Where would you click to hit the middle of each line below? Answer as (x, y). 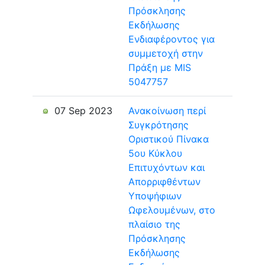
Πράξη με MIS (160, 67)
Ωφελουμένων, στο (172, 210)
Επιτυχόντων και (167, 167)
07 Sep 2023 (82, 111)
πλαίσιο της (154, 224)
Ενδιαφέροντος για (172, 39)
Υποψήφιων (155, 196)
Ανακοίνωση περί (167, 111)
